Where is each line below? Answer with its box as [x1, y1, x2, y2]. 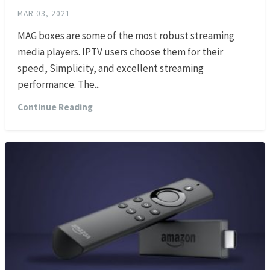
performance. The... [17, 77, 100, 91]
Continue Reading [17, 101, 93, 113]
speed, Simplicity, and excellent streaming [17, 61, 204, 75]
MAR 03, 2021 [17, 8, 71, 19]
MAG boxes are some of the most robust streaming [17, 28, 234, 42]
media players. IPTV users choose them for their [17, 45, 223, 58]
